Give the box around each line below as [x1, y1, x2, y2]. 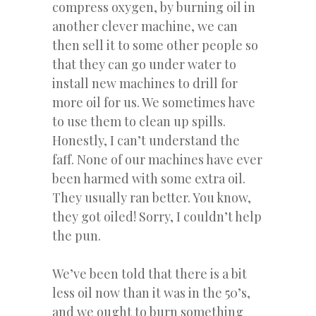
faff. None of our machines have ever [52, 150, 262, 168]
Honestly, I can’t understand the [52, 131, 240, 149]
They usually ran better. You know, [52, 188, 251, 206]
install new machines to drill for [52, 74, 238, 92]
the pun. [52, 226, 101, 244]
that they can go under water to [52, 55, 236, 73]
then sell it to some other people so [52, 36, 258, 54]
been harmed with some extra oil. [52, 169, 245, 187]
